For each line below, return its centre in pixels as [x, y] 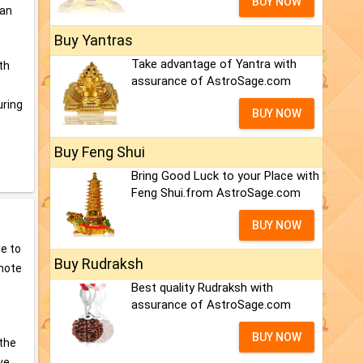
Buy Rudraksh [99, 264]
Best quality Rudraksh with [202, 288]
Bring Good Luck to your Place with [225, 176]
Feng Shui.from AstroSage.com [216, 193]
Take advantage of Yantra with [214, 64]
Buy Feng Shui [100, 152]
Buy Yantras [94, 41]
